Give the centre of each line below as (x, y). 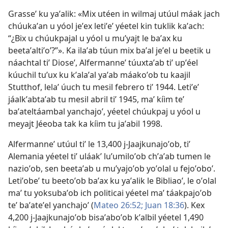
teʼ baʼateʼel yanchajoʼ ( (51, 205)
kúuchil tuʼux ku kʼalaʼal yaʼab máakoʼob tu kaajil (99, 75)
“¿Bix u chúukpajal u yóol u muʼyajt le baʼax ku (95, 38)
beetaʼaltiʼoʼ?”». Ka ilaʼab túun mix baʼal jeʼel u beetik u (109, 50)
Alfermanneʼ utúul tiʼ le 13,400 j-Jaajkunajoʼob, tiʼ (99, 144)
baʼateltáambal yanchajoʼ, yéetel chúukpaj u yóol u (104, 111)
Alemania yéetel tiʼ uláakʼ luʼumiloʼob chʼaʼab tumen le (109, 156)
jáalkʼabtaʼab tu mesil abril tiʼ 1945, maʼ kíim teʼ (96, 99)
